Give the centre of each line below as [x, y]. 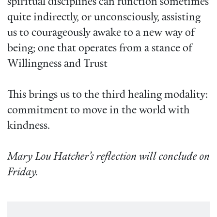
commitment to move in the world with [99, 111]
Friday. [24, 173]
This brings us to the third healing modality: [108, 95]
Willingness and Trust [57, 64]
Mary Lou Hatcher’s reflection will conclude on [108, 157]
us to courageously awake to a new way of [101, 33]
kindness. [29, 126]
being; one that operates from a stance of [100, 49]
